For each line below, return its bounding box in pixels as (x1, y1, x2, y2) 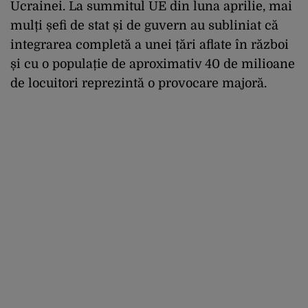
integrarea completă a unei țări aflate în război (10, 38, 289, 52)
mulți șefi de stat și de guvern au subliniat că (10, 19, 278, 33)
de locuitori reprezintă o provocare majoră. (10, 76, 267, 91)
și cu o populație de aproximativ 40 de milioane (10, 57, 295, 71)
